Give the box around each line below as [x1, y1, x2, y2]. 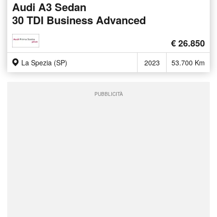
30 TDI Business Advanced [12, 12, 146, 28]
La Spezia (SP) [21, 58, 67, 68]
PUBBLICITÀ [94, 91, 123, 98]
